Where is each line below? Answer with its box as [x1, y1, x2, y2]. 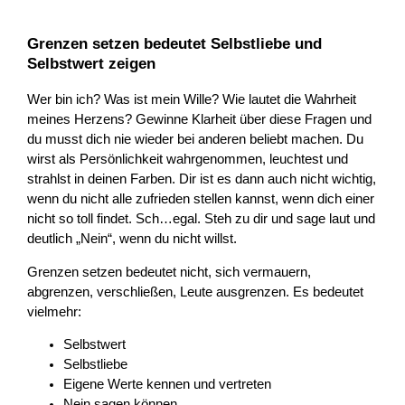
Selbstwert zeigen [27, 55, 156, 73]
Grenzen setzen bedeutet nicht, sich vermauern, [27, 264, 312, 279]
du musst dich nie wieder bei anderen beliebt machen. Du [27, 132, 364, 147]
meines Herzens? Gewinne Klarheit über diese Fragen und [27, 112, 372, 127]
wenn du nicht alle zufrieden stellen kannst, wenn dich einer [27, 192, 375, 207]
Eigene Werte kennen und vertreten [63, 377, 272, 392]
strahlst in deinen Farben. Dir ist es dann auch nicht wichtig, [27, 172, 377, 187]
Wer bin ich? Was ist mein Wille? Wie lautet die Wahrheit [27, 92, 357, 108]
